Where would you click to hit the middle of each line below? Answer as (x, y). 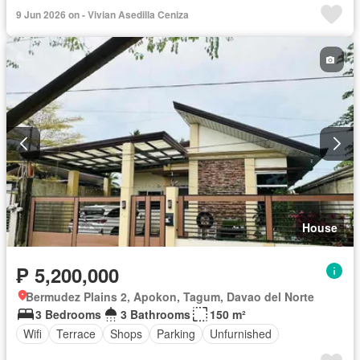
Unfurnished (241, 334)
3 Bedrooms (68, 314)
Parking (176, 334)
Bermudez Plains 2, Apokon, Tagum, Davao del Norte (170, 296)
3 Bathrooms (155, 314)
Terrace (76, 334)
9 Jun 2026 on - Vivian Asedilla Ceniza (102, 15)
